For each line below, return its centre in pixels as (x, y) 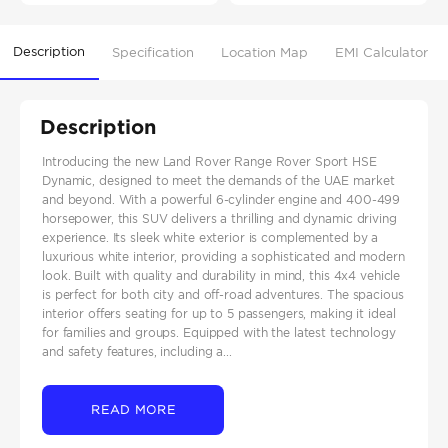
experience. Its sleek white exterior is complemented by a (210, 238)
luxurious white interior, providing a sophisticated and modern (223, 257)
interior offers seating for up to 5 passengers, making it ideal (219, 314)
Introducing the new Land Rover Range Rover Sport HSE (209, 162)
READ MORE (133, 410)
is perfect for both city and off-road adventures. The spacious (223, 295)
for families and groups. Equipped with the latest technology (219, 333)
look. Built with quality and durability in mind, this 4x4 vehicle (221, 276)
